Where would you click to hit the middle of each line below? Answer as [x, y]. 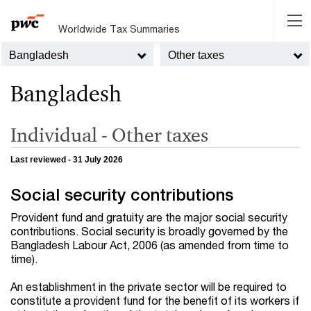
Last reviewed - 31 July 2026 [67, 160]
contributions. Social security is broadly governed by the [149, 231]
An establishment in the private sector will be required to [149, 287]
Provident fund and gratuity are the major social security [149, 217]
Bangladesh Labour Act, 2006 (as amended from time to [150, 245]
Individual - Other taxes [109, 134]
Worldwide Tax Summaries [119, 28]
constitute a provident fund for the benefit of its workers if [155, 301]
